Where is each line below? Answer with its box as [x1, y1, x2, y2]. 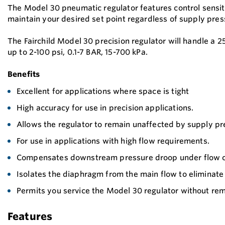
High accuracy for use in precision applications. [17, 103, 194, 113]
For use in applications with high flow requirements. [17, 136, 209, 146]
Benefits [8, 69, 40, 79]
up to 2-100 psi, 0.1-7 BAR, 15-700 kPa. [8, 47, 148, 57]
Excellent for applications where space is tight [17, 86, 189, 96]
